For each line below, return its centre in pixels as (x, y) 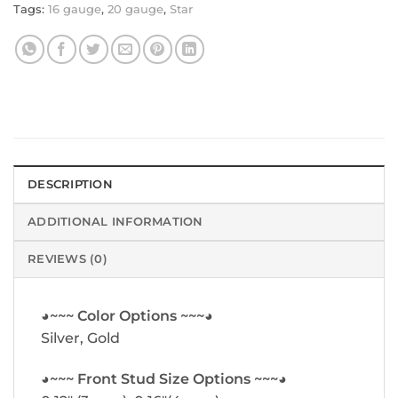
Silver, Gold (80, 338)
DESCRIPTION (70, 185)
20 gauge (135, 10)
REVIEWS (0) (68, 259)
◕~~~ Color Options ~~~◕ (127, 316)
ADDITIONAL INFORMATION (115, 222)
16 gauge (75, 10)
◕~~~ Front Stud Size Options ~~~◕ (164, 379)
